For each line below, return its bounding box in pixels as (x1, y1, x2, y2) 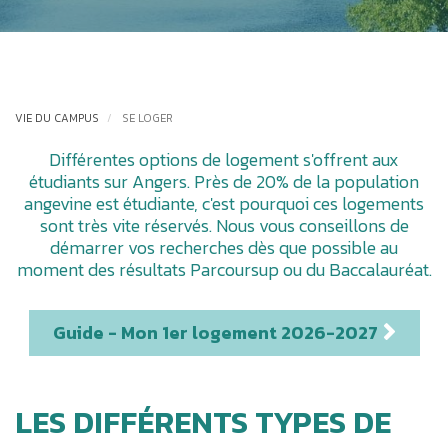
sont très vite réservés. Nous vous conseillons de (39, 212, 409, 239)
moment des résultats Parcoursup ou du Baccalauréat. (16, 256, 432, 283)
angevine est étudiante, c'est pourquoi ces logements (24, 190, 424, 217)
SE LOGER (119, 110, 174, 126)
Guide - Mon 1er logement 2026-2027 (52, 319, 378, 347)
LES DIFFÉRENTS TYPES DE (15, 399, 391, 446)
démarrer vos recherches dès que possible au (50, 234, 398, 261)
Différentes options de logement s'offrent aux (49, 146, 399, 173)
